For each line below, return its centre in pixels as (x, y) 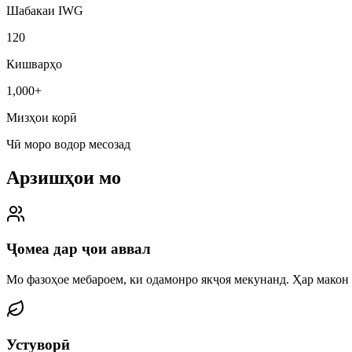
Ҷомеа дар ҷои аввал (79, 249)
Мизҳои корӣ (42, 117)
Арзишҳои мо (64, 177)
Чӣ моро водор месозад (68, 144)
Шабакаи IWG (45, 10)
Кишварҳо (34, 64)
